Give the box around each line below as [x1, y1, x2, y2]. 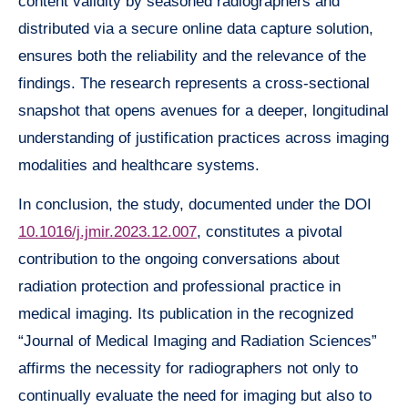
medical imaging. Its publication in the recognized [18, 304, 353, 322]
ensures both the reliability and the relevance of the [18, 46, 366, 65]
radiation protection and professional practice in [18, 277, 341, 295]
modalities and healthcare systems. [18, 156, 260, 174]
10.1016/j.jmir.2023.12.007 [18, 222, 197, 240]
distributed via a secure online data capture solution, [18, 19, 373, 37]
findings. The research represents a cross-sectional [18, 74, 370, 92]
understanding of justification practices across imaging [18, 128, 389, 147]
